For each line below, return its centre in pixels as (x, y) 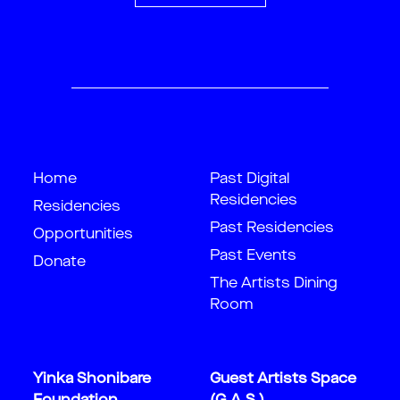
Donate (59, 262)
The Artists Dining (274, 284)
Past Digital (250, 179)
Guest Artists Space (283, 379)
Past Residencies (272, 229)
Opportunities (83, 235)
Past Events (253, 256)
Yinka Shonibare (92, 379)
